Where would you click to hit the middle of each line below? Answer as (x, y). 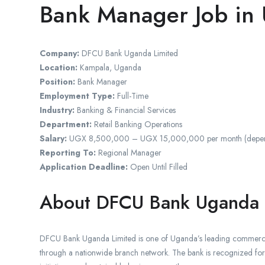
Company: (59, 53)
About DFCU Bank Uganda (149, 202)
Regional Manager (129, 152)
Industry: (57, 110)
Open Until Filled (158, 167)
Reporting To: (68, 152)
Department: (66, 124)
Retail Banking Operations (137, 124)
